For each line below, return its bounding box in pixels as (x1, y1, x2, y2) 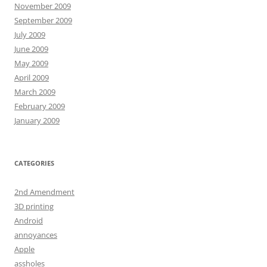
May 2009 (14, 58, 48, 69)
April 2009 (14, 72, 49, 83)
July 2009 (14, 29, 45, 40)
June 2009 (14, 44, 48, 54)
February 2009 (14, 101, 65, 111)
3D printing (14, 201, 54, 212)
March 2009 (14, 86, 55, 97)
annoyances (14, 229, 57, 240)
